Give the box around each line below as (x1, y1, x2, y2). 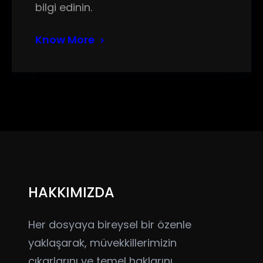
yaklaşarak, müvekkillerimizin (28, 235, 177, 250)
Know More (35, 32, 95, 47)
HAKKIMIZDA (28, 183, 114, 202)
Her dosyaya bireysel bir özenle (28, 217, 191, 232)
